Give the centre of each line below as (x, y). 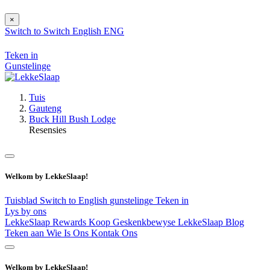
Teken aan (26, 233)
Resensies (48, 130)
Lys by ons (26, 211)
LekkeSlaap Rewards (47, 222)
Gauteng (45, 108)
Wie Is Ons (69, 233)
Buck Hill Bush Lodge (72, 119)
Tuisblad (22, 200)
